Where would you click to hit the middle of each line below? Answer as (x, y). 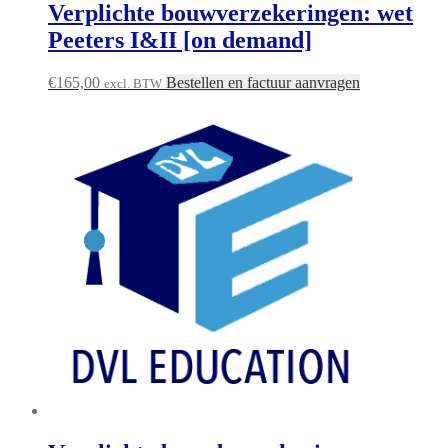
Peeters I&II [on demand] (180, 40)
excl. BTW (133, 84)
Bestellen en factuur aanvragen (263, 83)
